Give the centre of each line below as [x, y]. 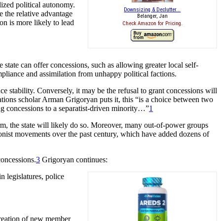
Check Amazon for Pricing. [152, 24]
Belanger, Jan [152, 16]
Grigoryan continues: [74, 159]
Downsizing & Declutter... [152, 9]
